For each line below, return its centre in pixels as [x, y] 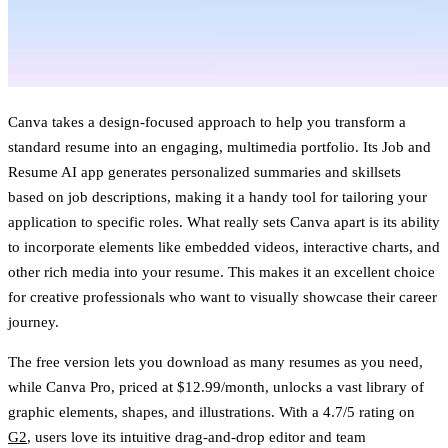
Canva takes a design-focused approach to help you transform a [207, 121]
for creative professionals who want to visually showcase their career [222, 296]
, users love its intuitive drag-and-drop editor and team [196, 436]
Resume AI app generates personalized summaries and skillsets [204, 171]
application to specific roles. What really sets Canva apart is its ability [224, 221]
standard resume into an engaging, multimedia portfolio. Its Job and [219, 146]
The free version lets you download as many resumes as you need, [215, 361]
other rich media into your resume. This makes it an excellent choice [221, 271]
